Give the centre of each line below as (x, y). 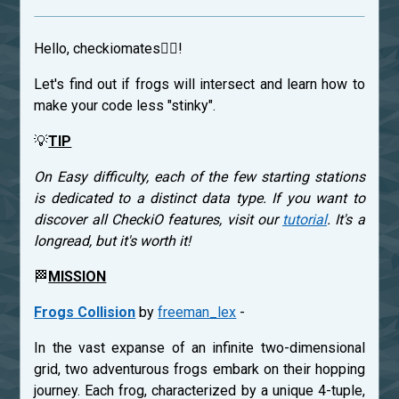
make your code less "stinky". (125, 106)
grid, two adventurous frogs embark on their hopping (199, 370)
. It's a (346, 220)
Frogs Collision (85, 313)
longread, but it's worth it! (113, 241)
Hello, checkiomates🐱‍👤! (109, 49)
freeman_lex (197, 313)
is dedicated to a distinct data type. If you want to (199, 199)
